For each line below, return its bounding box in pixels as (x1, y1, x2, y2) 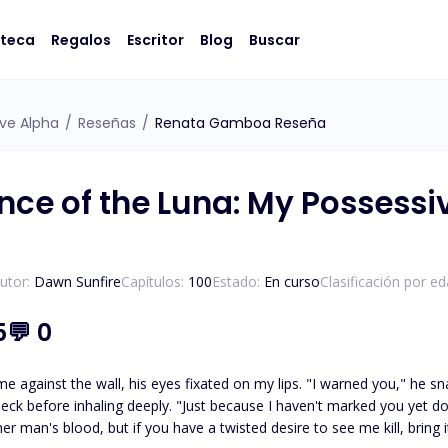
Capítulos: (121, 272, 184, 291)
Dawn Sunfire (34, 272, 121, 291)
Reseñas (78, 113, 136, 133)
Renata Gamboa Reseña (155, 113, 326, 133)
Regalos (51, 29, 111, 50)
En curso (264, 272, 320, 291)
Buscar (249, 29, 300, 50)
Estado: (212, 272, 260, 291)
